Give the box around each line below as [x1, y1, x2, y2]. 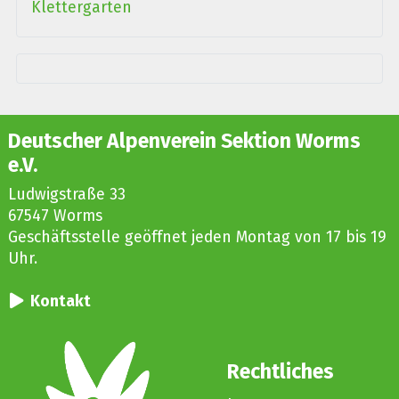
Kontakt [29, 292, 91, 312]
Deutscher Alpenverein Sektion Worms [7, 129, 361, 154]
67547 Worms [7, 207, 102, 226]
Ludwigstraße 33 [7, 185, 126, 205]
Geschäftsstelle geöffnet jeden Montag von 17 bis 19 [7, 228, 387, 248]
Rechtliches [227, 359, 335, 384]
